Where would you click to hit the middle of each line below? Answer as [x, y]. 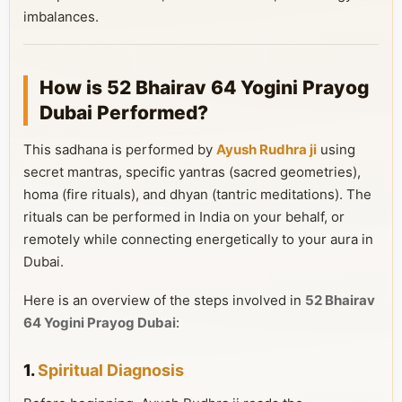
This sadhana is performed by [120, 149]
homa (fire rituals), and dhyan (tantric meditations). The [197, 194]
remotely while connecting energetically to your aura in [198, 239]
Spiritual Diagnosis [111, 370]
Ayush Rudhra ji [267, 149]
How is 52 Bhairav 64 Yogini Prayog [204, 87]
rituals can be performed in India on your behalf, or [184, 217]
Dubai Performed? [124, 113]
